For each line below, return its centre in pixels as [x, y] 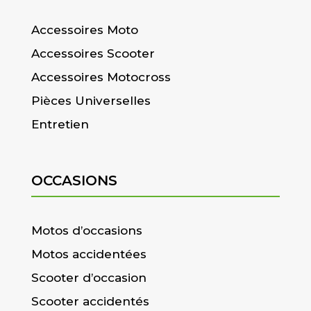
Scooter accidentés [90, 302]
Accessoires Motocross [101, 77]
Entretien [60, 125]
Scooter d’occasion [89, 278]
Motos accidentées [89, 254]
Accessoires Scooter [93, 54]
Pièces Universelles [91, 101]
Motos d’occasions [86, 231]
